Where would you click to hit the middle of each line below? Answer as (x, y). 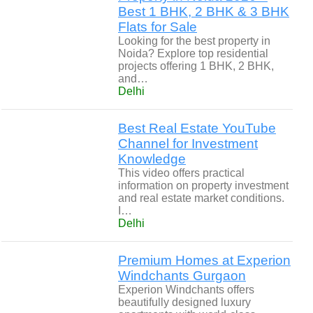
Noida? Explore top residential (193, 53)
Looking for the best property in (194, 41)
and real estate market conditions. (201, 198)
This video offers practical (181, 173)
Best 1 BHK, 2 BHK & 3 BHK (204, 12)
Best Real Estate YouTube (197, 128)
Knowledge (152, 159)
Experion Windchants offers (186, 290)
